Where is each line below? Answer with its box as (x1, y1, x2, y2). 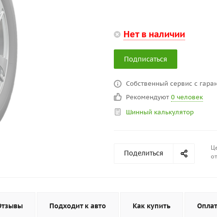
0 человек (171, 93, 203, 101)
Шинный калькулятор (126, 108, 194, 116)
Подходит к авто (49, 201, 106, 210)
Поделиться (124, 149, 163, 157)
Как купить (133, 201, 170, 210)
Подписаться (124, 55, 167, 63)
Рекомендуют (126, 93, 171, 101)
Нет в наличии (124, 29, 185, 40)
